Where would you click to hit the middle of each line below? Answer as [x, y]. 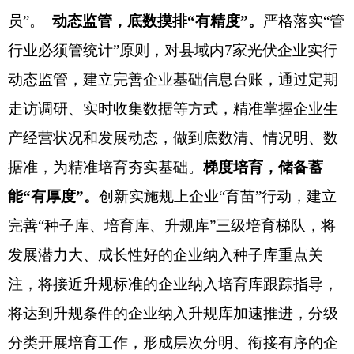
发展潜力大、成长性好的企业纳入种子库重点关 [166, 255]
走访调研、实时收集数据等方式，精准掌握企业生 [173, 109]
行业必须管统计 [60, 50]
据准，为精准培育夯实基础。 [105, 167]
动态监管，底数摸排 [120, 21]
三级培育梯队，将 [276, 226]
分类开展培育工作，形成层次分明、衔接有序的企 [173, 343]
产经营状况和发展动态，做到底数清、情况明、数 [173, 138]
